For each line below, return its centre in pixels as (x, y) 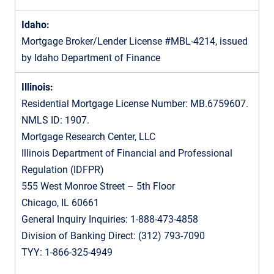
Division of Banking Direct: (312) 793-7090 (113, 235)
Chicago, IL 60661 (60, 202)
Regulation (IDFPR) (63, 169)
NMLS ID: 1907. (55, 120)
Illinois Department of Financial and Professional (127, 153)
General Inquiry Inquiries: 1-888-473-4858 (110, 219)
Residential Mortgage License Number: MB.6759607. (135, 103)
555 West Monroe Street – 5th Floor (98, 186)
